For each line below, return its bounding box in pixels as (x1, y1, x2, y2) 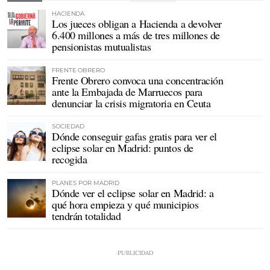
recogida (52, 152, 87, 167)
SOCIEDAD (52, 122, 84, 131)
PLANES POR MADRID (52, 178, 119, 187)
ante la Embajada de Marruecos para (52, 84, 202, 99)
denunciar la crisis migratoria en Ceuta (52, 95, 211, 110)
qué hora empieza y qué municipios (52, 196, 199, 212)
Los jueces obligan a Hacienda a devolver (52, 16, 222, 31)
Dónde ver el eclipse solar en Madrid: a (52, 185, 214, 200)
